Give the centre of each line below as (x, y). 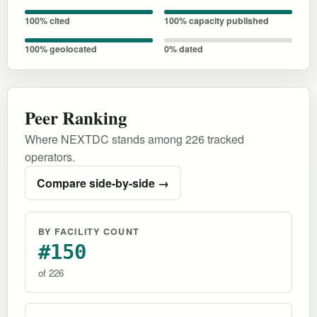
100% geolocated (61, 48)
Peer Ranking (76, 117)
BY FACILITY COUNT (89, 231)
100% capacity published (217, 20)
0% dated (184, 48)
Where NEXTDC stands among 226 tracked (134, 139)
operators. (50, 156)
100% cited (47, 20)
